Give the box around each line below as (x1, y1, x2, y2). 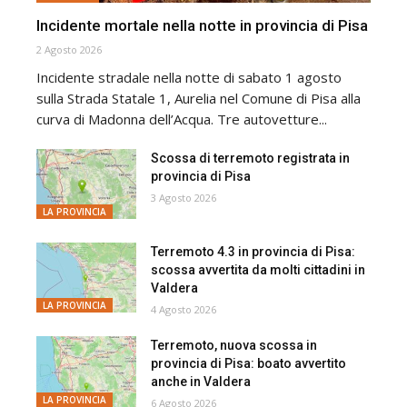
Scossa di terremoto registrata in (151, 150, 351, 165)
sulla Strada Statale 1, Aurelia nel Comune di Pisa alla (36, 88, 361, 107)
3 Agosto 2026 (151, 190, 217, 204)
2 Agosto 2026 (36, 42, 102, 56)
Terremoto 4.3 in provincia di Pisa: (151, 244, 356, 260)
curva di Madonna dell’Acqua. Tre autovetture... (36, 109, 327, 128)
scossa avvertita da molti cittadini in (151, 263, 366, 278)
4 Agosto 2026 (151, 303, 217, 317)
